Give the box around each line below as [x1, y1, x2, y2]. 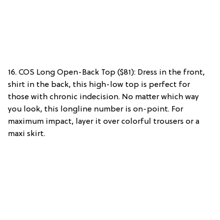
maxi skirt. [8, 129, 45, 138]
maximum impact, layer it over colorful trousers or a [8, 117, 199, 126]
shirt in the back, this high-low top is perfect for [8, 80, 190, 89]
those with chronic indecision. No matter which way [8, 92, 199, 102]
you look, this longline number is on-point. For [8, 105, 183, 114]
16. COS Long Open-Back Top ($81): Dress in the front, [8, 68, 205, 77]
